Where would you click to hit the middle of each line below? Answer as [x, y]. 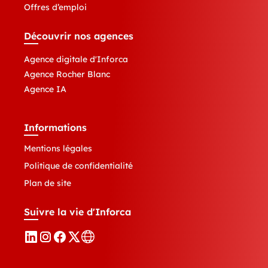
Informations [55, 128]
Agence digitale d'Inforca [76, 60]
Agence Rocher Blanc [67, 74]
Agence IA [45, 89]
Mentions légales [58, 149]
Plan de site [48, 183]
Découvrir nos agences [79, 36]
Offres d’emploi [55, 7]
